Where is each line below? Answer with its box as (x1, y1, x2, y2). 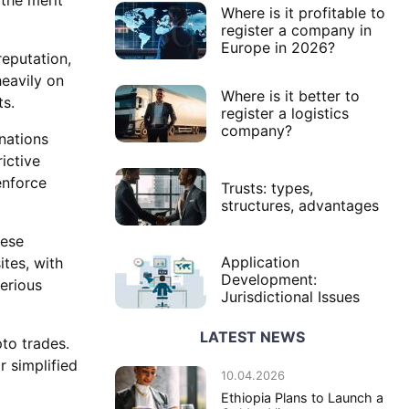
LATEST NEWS (199, 328, 305, 347)
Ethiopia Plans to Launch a (221, 390, 383, 406)
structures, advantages (221, 195, 379, 215)
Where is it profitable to (221, 4, 385, 23)
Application (221, 253, 299, 272)
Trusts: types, (221, 178, 313, 197)
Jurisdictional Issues (221, 288, 360, 307)
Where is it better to (221, 87, 360, 106)
